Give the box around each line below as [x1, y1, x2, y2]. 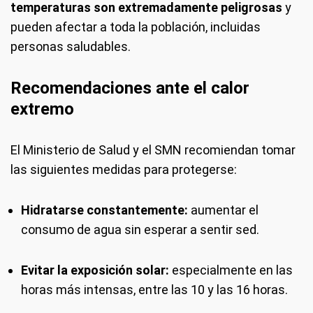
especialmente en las [169, 263, 293, 278]
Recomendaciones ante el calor [10, 78, 249, 99]
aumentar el [188, 203, 259, 218]
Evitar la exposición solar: [21, 263, 169, 278]
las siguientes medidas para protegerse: [10, 162, 237, 177]
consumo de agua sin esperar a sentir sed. [21, 222, 259, 238]
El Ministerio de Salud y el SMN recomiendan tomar [10, 143, 296, 158]
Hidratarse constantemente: [21, 203, 188, 218]
